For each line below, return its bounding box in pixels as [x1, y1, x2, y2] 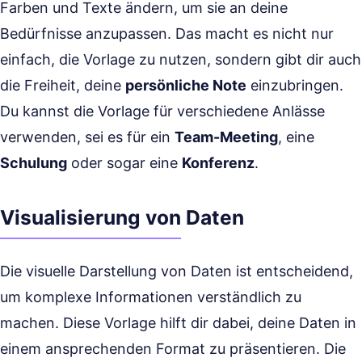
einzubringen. [246, 77, 343, 94]
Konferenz [182, 154, 255, 171]
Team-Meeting [175, 128, 278, 145]
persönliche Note [125, 77, 246, 94]
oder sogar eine [67, 154, 182, 171]
